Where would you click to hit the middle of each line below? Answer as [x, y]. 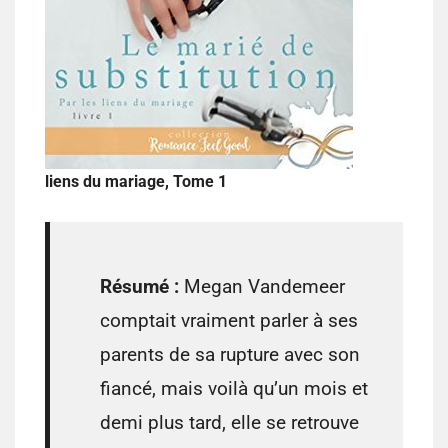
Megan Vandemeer [262, 287]
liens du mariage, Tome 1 [136, 182]
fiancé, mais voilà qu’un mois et [234, 389]
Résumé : [139, 287]
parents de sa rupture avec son [230, 355]
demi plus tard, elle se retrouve [229, 423]
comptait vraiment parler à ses [229, 321]
